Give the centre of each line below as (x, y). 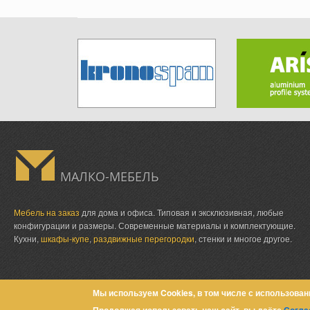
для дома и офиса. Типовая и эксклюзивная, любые (182, 212)
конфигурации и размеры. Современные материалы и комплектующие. (155, 225)
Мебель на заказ (47, 212)
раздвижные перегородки (144, 238)
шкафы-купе (65, 238)
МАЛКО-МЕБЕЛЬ (110, 176)
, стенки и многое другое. (244, 238)
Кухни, (27, 238)
